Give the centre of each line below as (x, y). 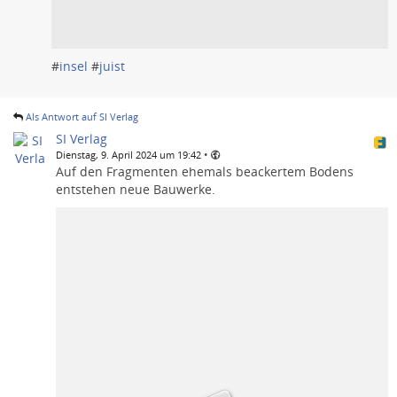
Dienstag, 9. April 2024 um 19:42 (128, 155)
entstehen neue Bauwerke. (136, 190)
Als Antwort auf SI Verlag (82, 117)
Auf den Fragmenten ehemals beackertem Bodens (205, 172)
